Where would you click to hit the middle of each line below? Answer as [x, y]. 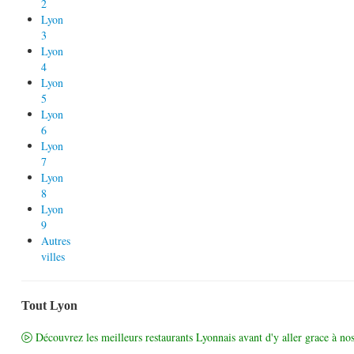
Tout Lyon [49, 305]
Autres [56, 240]
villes [53, 256]
